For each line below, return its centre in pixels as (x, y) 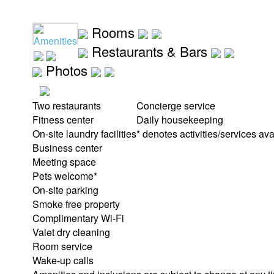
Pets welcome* (65, 176)
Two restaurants (67, 106)
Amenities (55, 41)
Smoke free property (76, 204)
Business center (67, 148)
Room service (62, 246)
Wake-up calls (63, 260)
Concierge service (176, 106)
